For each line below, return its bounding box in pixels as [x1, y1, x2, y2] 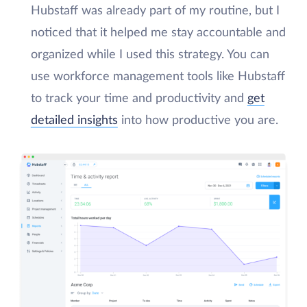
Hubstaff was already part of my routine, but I [30, 5, 280, 17]
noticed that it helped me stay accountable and [30, 27, 286, 39]
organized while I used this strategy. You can [30, 49, 269, 61]
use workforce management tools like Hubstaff [30, 71, 285, 83]
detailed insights [30, 114, 118, 127]
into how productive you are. [117, 114, 282, 127]
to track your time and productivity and [30, 93, 247, 105]
